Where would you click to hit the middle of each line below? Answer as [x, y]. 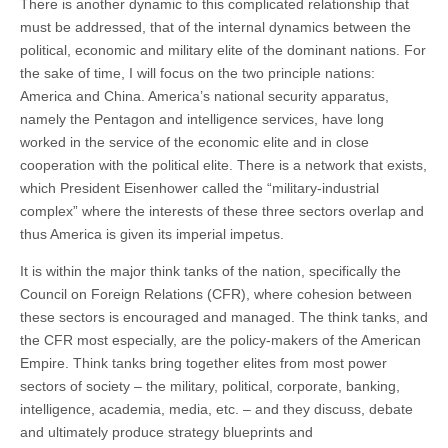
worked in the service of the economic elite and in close [194, 141]
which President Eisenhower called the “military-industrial [199, 187]
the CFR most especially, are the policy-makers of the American [220, 339]
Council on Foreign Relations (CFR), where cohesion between [216, 293]
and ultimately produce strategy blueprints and [166, 431]
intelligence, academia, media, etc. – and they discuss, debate [216, 408]
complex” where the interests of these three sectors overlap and [222, 210]
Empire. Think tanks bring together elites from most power [203, 362]
